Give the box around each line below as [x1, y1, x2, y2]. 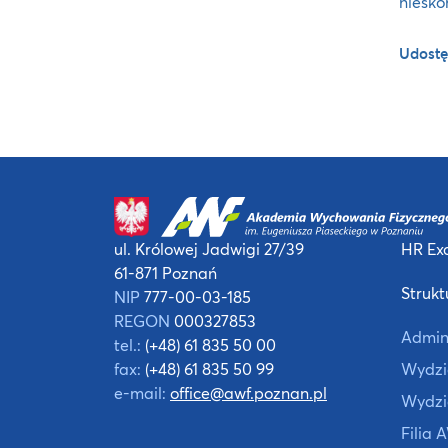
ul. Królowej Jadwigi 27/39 [114, 238, 304, 259]
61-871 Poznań [114, 262, 217, 283]
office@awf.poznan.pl [170, 382, 327, 403]
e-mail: [114, 382, 166, 403]
